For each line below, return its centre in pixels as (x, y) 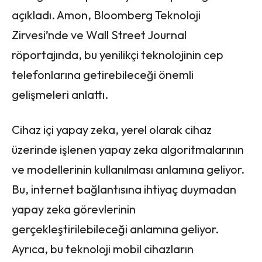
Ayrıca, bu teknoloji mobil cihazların (103, 249)
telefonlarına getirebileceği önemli (103, 74)
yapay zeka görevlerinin (74, 209)
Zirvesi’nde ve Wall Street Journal (99, 35)
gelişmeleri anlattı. (60, 94)
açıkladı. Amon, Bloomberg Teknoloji (106, 15)
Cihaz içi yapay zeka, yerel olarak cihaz (112, 129)
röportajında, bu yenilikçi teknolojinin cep (118, 54)
